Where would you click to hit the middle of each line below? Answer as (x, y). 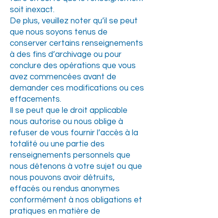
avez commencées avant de (63, 77)
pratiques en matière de (55, 211)
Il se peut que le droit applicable (69, 110)
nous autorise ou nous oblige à (66, 122)
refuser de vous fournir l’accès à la (74, 133)
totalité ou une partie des (57, 144)
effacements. (36, 99)
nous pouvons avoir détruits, (62, 178)
